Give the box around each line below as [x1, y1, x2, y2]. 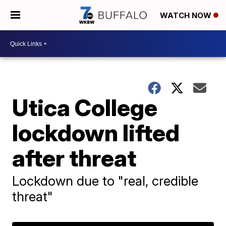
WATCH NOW [160, 11, 213, 21]
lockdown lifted [12, 119, 180, 147]
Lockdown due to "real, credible [12, 173, 199, 189]
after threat [12, 144, 137, 172]
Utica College [12, 93, 158, 122]
